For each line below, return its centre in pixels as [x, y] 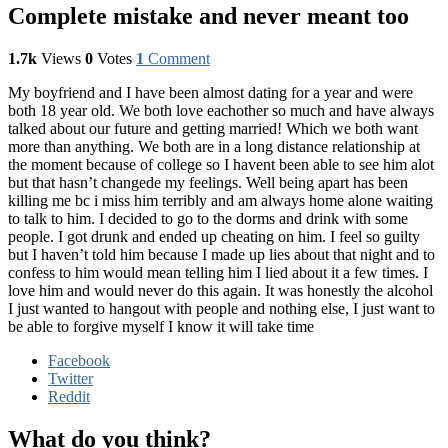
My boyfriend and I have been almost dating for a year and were [210, 92]
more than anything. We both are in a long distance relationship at [214, 146]
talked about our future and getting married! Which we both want [213, 128]
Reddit [69, 396]
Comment [179, 58]
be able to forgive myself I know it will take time [161, 326]
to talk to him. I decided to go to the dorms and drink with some [208, 218]
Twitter [70, 378]
